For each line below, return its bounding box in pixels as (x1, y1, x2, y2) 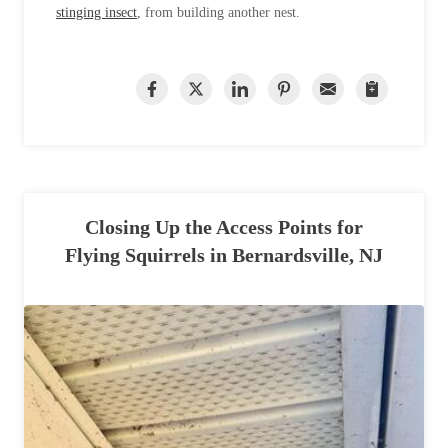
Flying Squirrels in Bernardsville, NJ (65, 244, 383, 267)
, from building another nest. (137, 5, 304, 21)
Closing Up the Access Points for (85, 216, 363, 239)
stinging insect (56, 5, 137, 21)
